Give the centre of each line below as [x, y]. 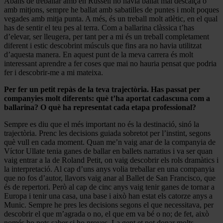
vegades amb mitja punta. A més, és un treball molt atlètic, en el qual [111, 18]
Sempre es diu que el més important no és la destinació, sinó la [102, 124]
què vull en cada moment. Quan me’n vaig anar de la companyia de [110, 142]
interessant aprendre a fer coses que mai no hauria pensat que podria [110, 63]
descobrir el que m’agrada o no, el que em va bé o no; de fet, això [107, 214]
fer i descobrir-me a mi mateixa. [54, 72]
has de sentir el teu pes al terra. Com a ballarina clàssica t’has [99, 27]
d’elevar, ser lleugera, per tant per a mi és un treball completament [107, 36]
